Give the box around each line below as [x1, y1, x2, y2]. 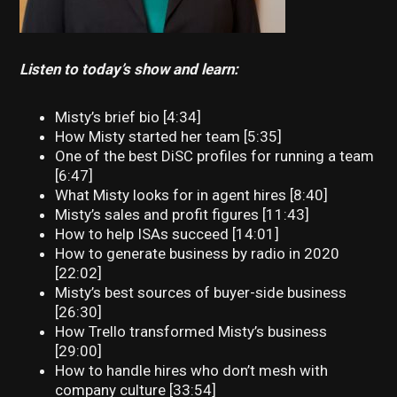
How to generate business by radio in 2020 [55, 244, 340, 262]
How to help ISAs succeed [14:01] [55, 224, 280, 243]
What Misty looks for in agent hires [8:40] [55, 185, 329, 204]
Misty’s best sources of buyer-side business [55, 283, 347, 301]
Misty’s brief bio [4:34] [55, 107, 202, 126]
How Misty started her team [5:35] [55, 127, 283, 145]
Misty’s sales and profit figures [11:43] [55, 205, 310, 223]
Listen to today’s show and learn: [19, 59, 239, 78]
